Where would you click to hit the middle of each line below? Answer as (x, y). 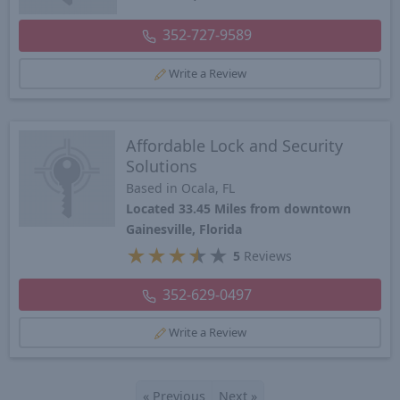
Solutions (162, 166)
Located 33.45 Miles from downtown (239, 208)
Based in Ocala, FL (181, 187)
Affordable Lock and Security (235, 145)
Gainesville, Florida (184, 229)
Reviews (267, 255)
